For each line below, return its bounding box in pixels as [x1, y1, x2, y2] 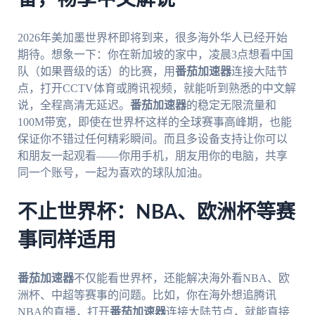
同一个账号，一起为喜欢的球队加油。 [17, 166, 209, 179]
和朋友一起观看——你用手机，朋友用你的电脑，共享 [17, 149, 288, 162]
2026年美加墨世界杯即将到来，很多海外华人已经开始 [17, 31, 288, 44]
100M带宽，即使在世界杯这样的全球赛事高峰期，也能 [17, 115, 292, 128]
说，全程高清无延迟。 [17, 98, 130, 111]
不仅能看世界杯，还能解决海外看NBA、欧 [73, 271, 290, 284]
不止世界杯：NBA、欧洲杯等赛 [17, 202, 295, 222]
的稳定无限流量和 [186, 98, 276, 111]
